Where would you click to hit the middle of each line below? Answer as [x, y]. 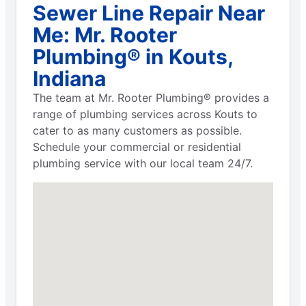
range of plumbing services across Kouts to [145, 114]
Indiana [69, 78]
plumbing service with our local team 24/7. [143, 163]
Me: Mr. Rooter [105, 34]
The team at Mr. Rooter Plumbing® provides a [151, 97]
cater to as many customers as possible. [137, 130]
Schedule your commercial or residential [137, 147]
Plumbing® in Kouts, [133, 56]
